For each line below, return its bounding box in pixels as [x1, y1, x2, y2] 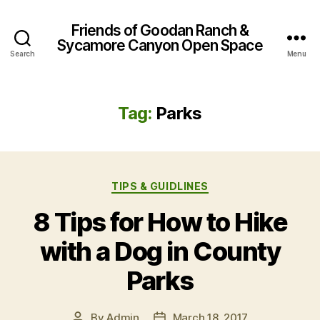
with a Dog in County [39, 235, 281, 267]
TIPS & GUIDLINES [111, 180, 209, 192]
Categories [159, 176, 223, 191]
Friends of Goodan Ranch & [71, 21, 249, 39]
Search [10, 49, 35, 58]
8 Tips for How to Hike [32, 206, 288, 238]
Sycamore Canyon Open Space [57, 36, 263, 54]
